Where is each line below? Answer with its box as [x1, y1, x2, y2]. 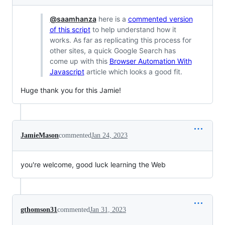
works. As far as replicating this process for [49, 36, 191, 45]
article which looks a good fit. [84, 67, 182, 76]
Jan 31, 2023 [90, 206, 126, 214]
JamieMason [21, 132, 59, 140]
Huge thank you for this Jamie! [21, 86, 121, 95]
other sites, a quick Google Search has [49, 46, 176, 55]
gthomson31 [21, 206, 57, 214]
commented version [128, 15, 193, 24]
